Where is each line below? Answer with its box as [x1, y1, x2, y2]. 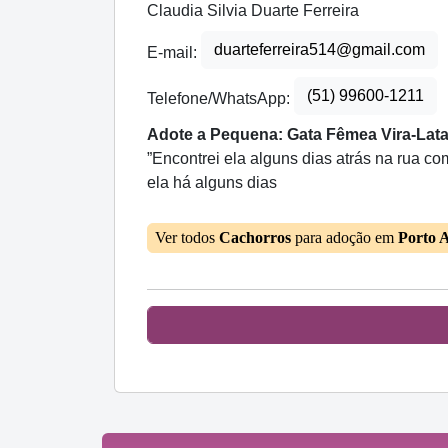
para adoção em [291, 229, 398, 247]
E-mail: [147, 44, 201, 62]
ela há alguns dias [147, 174, 277, 192]
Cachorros [219, 229, 291, 247]
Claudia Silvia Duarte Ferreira [147, 2, 359, 20]
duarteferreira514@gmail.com [214, 41, 425, 59]
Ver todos [155, 229, 219, 247]
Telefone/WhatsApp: [147, 90, 294, 108]
